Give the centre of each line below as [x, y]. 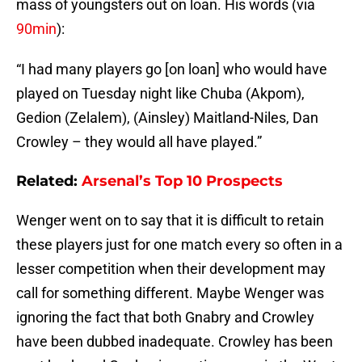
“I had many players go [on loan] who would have [172, 69]
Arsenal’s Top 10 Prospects [182, 181]
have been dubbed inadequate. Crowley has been [175, 342]
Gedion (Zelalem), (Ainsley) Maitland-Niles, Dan [167, 118]
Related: [49, 181]
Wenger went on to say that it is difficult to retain [170, 221]
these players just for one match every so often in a [179, 245]
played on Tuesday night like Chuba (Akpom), [160, 94]
